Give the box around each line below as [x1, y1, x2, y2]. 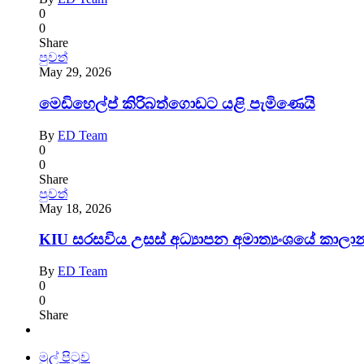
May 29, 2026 [39, 65, 111, 80]
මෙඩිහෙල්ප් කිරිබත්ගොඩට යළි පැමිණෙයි [39, 95, 315, 113]
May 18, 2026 [39, 201, 111, 215]
